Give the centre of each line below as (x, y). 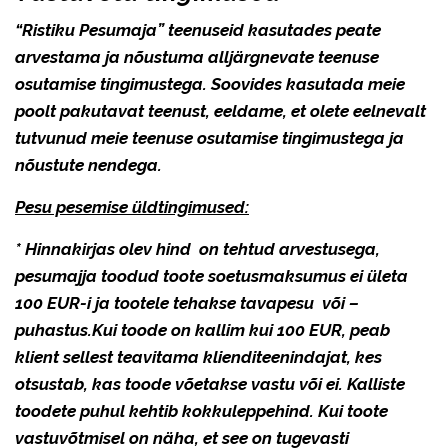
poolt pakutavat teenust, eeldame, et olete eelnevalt (220, 110)
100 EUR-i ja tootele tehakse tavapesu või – (187, 302)
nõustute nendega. (88, 164)
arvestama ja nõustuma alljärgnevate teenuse (197, 56)
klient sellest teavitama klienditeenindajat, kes (198, 356)
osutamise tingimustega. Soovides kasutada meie (210, 83)
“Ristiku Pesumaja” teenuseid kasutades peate (198, 29)
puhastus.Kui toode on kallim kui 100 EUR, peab (202, 329)
